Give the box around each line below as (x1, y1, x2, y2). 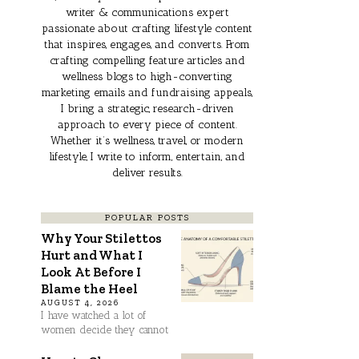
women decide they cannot (41, 323, 168, 336)
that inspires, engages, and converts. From (44, 37, 250, 50)
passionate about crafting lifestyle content (42, 21, 252, 34)
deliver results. (111, 165, 183, 179)
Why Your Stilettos (41, 229, 162, 246)
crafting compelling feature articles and (49, 53, 245, 67)
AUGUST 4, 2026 (41, 297, 119, 308)
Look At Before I (41, 263, 141, 280)
